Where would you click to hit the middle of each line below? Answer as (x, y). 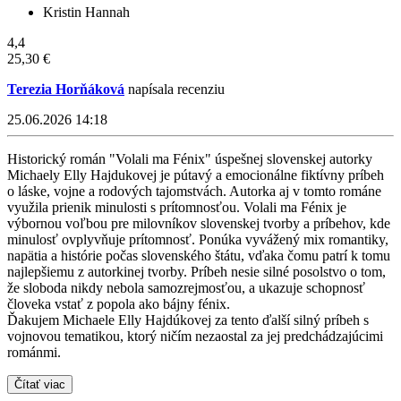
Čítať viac (40, 385)
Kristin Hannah (86, 13)
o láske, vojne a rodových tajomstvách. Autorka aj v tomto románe (194, 192)
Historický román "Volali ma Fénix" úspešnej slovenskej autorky (190, 159)
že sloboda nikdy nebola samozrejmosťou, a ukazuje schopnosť (186, 288)
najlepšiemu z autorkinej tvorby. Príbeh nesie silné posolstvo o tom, (196, 272)
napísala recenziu (175, 90)
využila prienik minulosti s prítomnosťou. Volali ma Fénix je (177, 208)
